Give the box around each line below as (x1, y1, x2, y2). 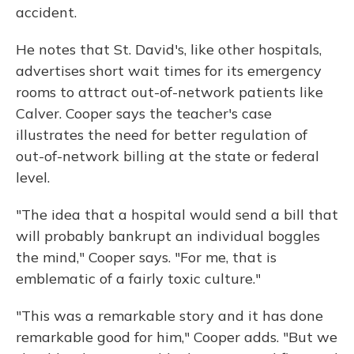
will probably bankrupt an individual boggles (16, 227, 320, 245)
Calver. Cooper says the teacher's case (16, 104, 272, 122)
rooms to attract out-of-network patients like (16, 83, 323, 101)
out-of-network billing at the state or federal (16, 147, 319, 165)
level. (16, 168, 50, 186)
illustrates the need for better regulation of (16, 126, 307, 144)
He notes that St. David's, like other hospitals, (16, 40, 322, 58)
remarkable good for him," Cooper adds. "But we (16, 328, 337, 346)
